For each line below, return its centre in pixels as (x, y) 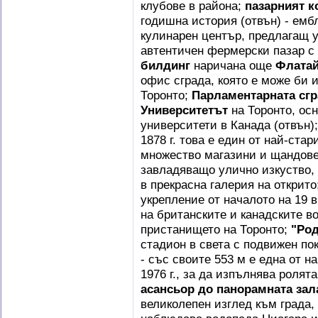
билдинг (165, 65)
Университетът (184, 110)
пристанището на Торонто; (216, 229)
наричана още (233, 65)
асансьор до (177, 289)
